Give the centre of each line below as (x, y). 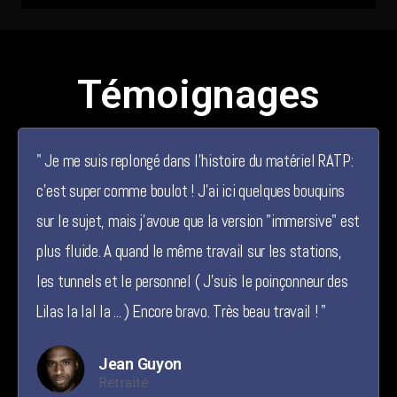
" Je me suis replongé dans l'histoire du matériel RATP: (195, 161)
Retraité (124, 382)
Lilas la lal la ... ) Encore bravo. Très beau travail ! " (181, 312)
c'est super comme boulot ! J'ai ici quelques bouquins (191, 191)
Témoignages (198, 95)
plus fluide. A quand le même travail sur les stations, (189, 252)
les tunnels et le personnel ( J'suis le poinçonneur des (192, 282)
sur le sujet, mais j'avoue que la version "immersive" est (198, 222)
